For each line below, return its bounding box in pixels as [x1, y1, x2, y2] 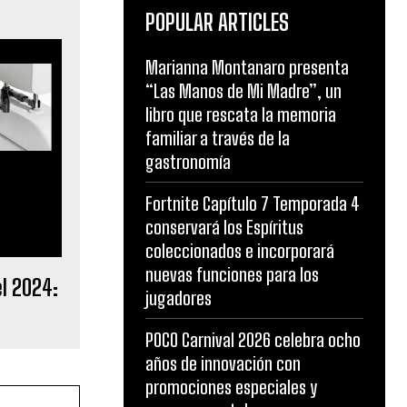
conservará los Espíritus [145, 215, 303, 238]
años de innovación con [145, 352, 301, 374]
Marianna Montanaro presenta [145, 55, 349, 78]
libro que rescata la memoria [145, 103, 336, 125]
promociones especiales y [145, 375, 317, 398]
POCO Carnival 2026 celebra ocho [145, 328, 361, 351]
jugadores [145, 286, 212, 309]
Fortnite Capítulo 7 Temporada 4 [145, 192, 360, 214]
